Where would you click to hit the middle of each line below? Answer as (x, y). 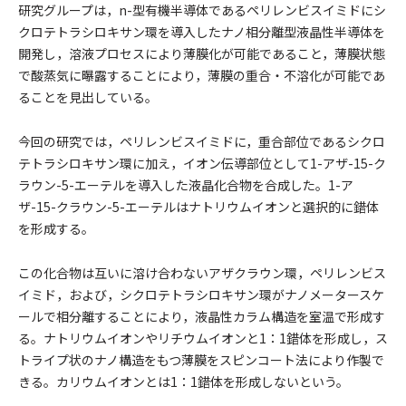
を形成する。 (56, 228)
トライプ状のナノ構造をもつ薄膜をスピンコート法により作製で (201, 360)
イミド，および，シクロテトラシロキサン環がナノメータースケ (201, 295)
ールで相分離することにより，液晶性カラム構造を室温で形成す (202, 316)
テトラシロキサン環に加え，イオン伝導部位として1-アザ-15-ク (202, 163)
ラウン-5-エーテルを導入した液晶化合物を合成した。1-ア (186, 185)
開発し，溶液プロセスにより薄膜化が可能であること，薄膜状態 (202, 53)
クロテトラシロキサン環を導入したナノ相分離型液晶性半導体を (202, 32)
